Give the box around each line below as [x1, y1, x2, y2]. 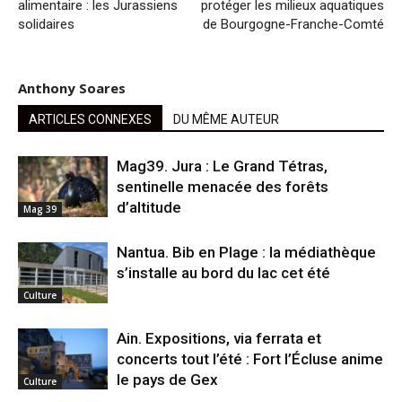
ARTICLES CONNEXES [29, 111, 152, 127]
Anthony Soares [18, 78, 126, 97]
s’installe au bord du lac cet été [117, 263, 330, 282]
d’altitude [117, 197, 181, 216]
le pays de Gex [117, 370, 218, 389]
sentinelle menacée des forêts [117, 177, 328, 196]
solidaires [18, 15, 74, 32]
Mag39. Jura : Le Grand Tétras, [117, 156, 328, 175]
